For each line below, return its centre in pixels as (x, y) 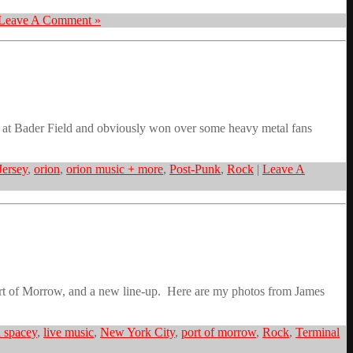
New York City (137, 333)
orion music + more (115, 169)
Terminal (318, 333)
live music (69, 333)
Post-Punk (195, 169)
